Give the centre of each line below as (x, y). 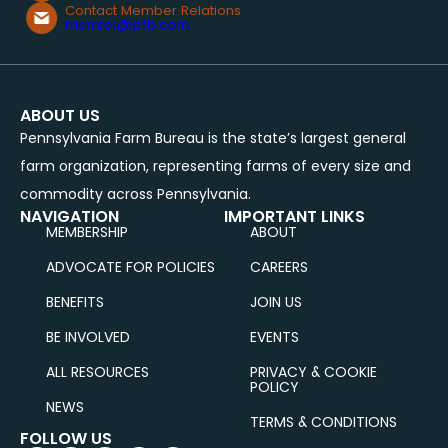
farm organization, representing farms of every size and (215, 165)
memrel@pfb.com (126, 24)
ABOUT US (60, 115)
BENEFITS (75, 301)
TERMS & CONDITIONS (323, 421)
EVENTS (274, 336)
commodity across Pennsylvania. (135, 193)
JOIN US (276, 301)
